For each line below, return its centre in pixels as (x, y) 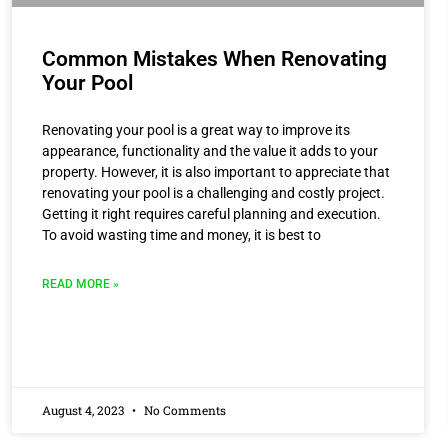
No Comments (183, 409)
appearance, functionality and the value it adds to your (210, 150)
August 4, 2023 (84, 409)
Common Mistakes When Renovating (214, 58)
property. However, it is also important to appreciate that (216, 171)
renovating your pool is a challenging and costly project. (213, 192)
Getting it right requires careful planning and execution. (211, 213)
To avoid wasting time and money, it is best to (181, 234)
